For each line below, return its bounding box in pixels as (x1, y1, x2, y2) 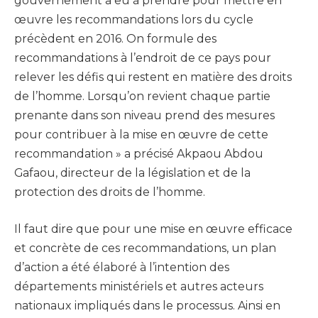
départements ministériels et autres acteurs (14, 279, 263, 293)
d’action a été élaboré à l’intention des (14, 260, 229, 274)
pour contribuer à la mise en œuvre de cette (14, 128, 268, 142)
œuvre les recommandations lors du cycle (14, 13, 253, 27)
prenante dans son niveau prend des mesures (14, 109, 275, 123)
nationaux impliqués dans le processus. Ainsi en (14, 298, 280, 312)
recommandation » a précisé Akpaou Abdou (14, 147, 263, 161)
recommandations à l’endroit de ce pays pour (14, 51, 271, 65)
